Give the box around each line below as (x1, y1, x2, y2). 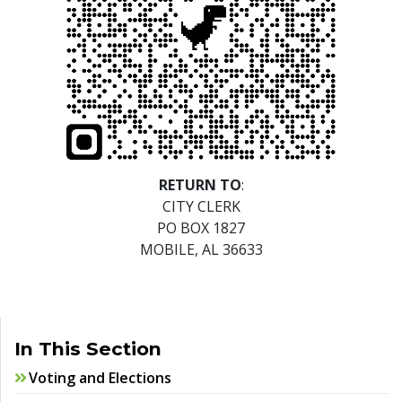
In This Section (14, 337, 162, 361)
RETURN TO (158, 175, 241, 196)
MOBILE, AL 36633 (139, 240, 263, 260)
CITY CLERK (162, 197, 240, 217)
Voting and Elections (29, 368, 171, 389)
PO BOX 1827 (157, 218, 245, 239)
